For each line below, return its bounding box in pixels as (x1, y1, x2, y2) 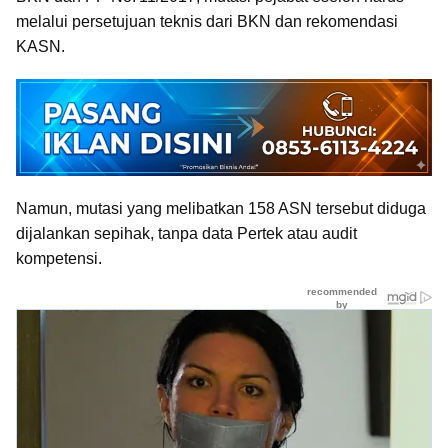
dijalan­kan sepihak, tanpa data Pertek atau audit (16, 225, 357, 243)
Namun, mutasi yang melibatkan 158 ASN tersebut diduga (16, 200, 426, 218)
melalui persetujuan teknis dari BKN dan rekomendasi (16, 13, 398, 31)
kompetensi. (16, 250, 102, 268)
